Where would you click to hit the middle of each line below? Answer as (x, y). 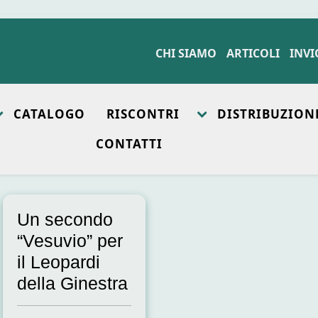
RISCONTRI (143, 114)
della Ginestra (72, 283)
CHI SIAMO (186, 53)
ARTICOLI (253, 53)
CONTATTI (129, 144)
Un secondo (65, 219)
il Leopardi (58, 262)
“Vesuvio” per (70, 241)
